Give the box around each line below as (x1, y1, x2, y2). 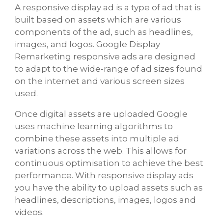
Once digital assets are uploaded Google (15, 109, 188, 119)
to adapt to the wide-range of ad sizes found (15, 63, 202, 74)
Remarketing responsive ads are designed (15, 51, 195, 61)
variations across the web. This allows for (15, 145, 187, 156)
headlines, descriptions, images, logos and (15, 194, 196, 205)
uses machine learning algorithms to (15, 121, 173, 131)
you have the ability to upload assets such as (15, 182, 203, 192)
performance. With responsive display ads (15, 170, 193, 180)
